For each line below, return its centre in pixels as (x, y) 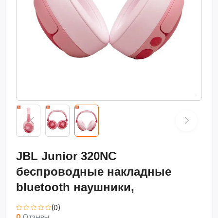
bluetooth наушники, (75, 187)
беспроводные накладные (94, 171)
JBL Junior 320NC (66, 156)
